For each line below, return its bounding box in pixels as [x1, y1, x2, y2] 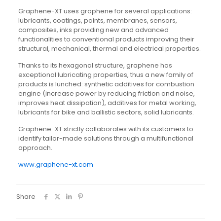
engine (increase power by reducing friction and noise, [18, 88, 195, 98]
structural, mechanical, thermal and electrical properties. [18, 43, 201, 53]
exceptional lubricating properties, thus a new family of [18, 70, 193, 79]
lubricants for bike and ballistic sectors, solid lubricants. [18, 107, 194, 117]
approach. [18, 143, 52, 152]
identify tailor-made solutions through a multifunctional [18, 133, 193, 143]
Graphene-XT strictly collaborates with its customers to [18, 124, 193, 134]
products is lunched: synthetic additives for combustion [18, 79, 194, 89]
